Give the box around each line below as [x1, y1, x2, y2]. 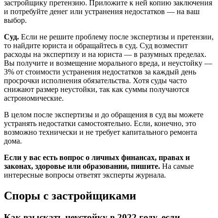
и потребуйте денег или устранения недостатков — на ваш [4, 7, 200, 16]
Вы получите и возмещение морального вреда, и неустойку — [4, 58, 212, 67]
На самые [160, 162, 194, 170]
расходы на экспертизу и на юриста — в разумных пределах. [4, 50, 206, 58]
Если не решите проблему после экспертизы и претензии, [19, 32, 214, 41]
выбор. [4, 16, 27, 24]
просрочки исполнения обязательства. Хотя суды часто [4, 76, 187, 85]
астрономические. [4, 93, 64, 102]
